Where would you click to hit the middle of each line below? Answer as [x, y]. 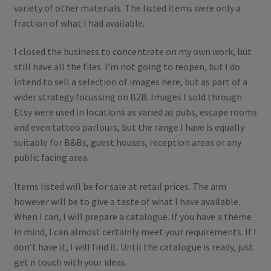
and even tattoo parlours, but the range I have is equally [129, 127]
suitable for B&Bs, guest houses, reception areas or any [127, 142]
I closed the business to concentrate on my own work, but [132, 52]
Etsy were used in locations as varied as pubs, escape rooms [135, 112]
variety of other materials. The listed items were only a [127, 8]
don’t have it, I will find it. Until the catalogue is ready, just [133, 247]
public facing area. [51, 158]
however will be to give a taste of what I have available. [127, 201]
